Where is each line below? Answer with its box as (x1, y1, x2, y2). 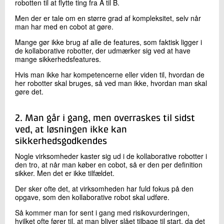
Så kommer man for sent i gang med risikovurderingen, (15, 207, 189, 217)
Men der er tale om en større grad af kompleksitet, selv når (15, 13, 201, 23)
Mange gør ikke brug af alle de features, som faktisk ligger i (15, 37, 202, 47)
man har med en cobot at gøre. (15, 21, 113, 32)
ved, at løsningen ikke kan (15, 124, 127, 134)
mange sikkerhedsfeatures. (15, 54, 101, 64)
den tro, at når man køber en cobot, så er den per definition (15, 159, 202, 169)
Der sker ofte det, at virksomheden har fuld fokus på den (15, 183, 193, 193)
